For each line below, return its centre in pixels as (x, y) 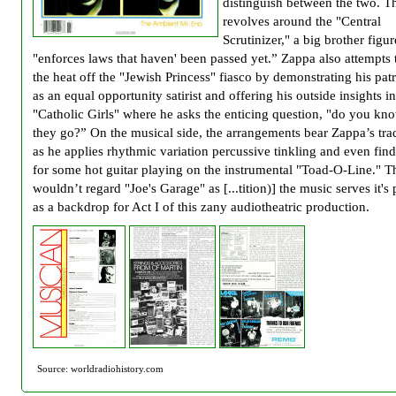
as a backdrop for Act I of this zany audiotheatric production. (201, 206)
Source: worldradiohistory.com (100, 369)
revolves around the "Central (302, 20)
